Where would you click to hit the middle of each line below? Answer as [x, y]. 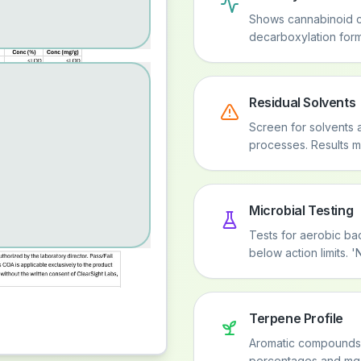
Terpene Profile [296, 318]
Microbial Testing [301, 210]
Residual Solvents [303, 102]
